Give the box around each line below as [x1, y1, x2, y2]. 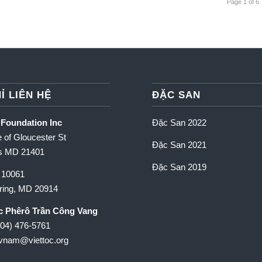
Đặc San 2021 [152, 139, 207, 150]
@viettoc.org [19, 235, 68, 245]
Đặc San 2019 [152, 161, 207, 172]
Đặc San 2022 [152, 118, 207, 128]
